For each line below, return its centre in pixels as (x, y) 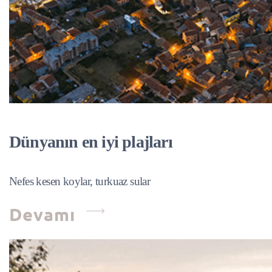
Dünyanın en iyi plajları (91, 142)
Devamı (45, 214)
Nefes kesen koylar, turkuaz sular (80, 181)
